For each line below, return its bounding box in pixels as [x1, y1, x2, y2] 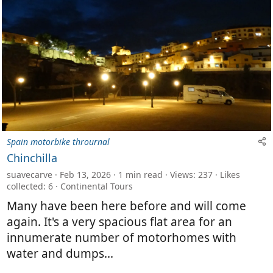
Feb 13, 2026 [60, 168, 111, 180]
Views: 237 [170, 168, 213, 180]
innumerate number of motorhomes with [7, 229, 236, 246]
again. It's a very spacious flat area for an [7, 213, 232, 230]
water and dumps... [7, 245, 113, 261]
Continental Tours [60, 180, 133, 192]
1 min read [118, 168, 163, 180]
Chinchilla [7, 150, 57, 165]
